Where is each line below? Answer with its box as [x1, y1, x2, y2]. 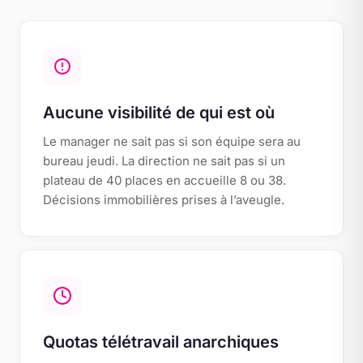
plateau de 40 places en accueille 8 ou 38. [43, 173, 286, 188]
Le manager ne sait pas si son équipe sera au [43, 134, 301, 149]
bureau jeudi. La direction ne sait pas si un [43, 153, 285, 169]
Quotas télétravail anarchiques [43, 332, 279, 352]
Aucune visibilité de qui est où [43, 103, 275, 122]
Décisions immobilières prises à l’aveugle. [43, 192, 284, 207]
